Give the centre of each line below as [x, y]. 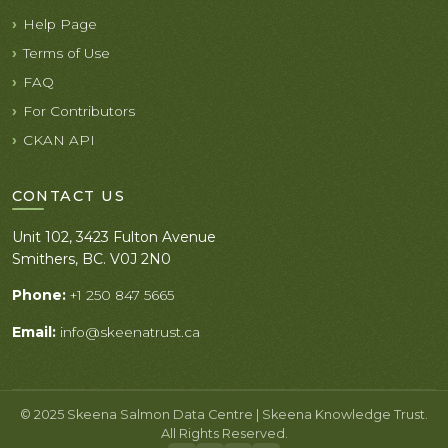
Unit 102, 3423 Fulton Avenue [114, 236]
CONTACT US [68, 195]
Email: [34, 331]
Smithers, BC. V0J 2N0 [91, 258]
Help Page [60, 23]
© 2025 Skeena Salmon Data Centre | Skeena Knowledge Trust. [224, 414]
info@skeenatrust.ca [130, 331]
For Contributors [79, 110]
